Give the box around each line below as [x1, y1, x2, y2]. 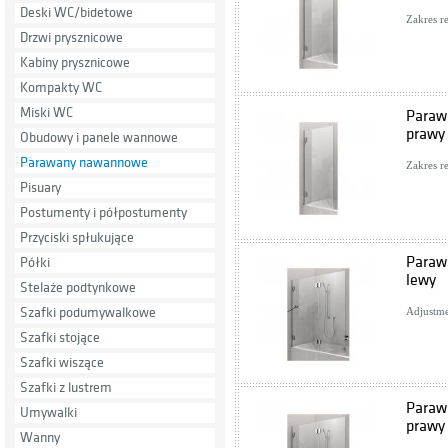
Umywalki [20, 405, 77, 420]
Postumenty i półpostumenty [20, 205, 187, 220]
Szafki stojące [20, 330, 100, 345]
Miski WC [20, 105, 73, 120]
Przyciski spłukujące [20, 230, 134, 245]
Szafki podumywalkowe [20, 305, 156, 320]
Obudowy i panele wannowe [20, 130, 178, 145]
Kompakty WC [20, 80, 102, 95]
